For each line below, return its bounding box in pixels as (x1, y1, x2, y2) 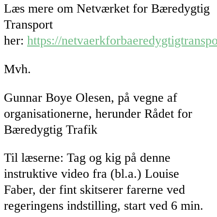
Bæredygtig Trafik (4, 122, 97, 137)
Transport (4, 17, 53, 32)
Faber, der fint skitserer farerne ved (4, 183, 185, 197)
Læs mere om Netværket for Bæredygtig (4, 1, 210, 16)
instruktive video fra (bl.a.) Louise (4, 167, 179, 181)
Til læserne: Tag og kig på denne (4, 151, 170, 165)
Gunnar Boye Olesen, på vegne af (4, 90, 177, 105)
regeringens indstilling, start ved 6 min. (4, 199, 203, 213)
